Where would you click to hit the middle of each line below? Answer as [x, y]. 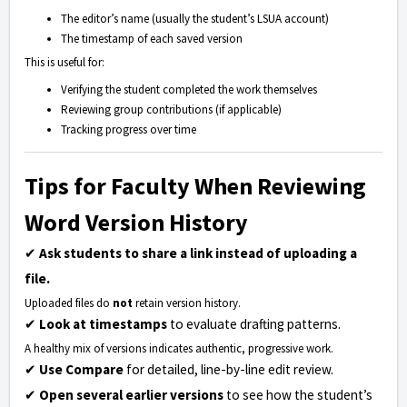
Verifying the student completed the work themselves [189, 89]
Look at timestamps [103, 323]
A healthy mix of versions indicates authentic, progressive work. [179, 348]
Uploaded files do [69, 303]
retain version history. [187, 303]
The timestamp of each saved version [152, 38]
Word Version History [136, 222]
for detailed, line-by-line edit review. [228, 369]
